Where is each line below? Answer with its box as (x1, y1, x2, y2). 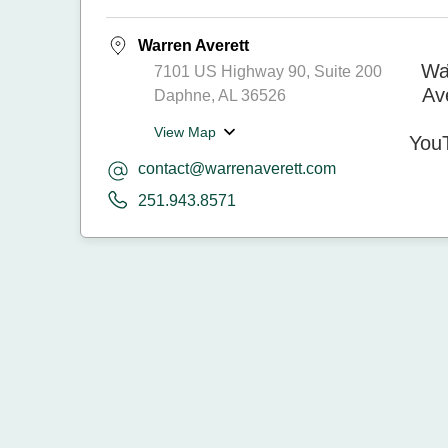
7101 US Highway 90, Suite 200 (154, 63, 382, 80)
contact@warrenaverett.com (138, 160, 336, 177)
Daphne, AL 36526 (154, 87, 286, 104)
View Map (154, 124, 216, 140)
